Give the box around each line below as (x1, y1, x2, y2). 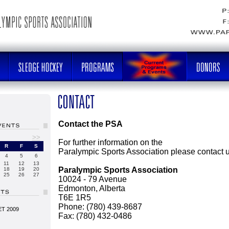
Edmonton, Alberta (58, 184, 125, 193)
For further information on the (58, 138, 163, 147)
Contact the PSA (58, 120, 123, 128)
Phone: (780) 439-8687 (58, 202, 142, 211)
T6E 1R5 (58, 193, 91, 202)
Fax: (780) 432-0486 (58, 212, 132, 220)
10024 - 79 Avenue (58, 175, 127, 184)
